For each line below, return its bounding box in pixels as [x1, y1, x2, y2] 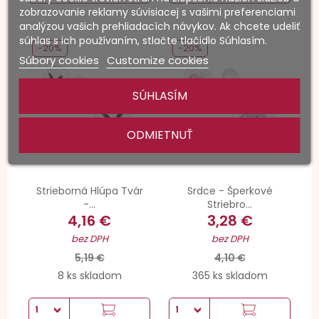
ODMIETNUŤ [126, 127, 193, 143]
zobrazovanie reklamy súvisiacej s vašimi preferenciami [19, 5, 296, 19]
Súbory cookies [19, 53, 99, 68]
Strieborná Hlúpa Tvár [36, 183, 143, 198]
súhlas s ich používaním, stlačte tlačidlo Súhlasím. [19, 33, 267, 48]
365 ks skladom [192, 268, 268, 283]
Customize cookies [106, 53, 209, 68]
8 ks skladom [57, 268, 122, 283]
